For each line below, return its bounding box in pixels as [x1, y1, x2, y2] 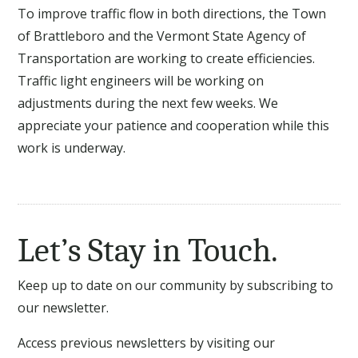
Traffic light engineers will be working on [18, 71, 265, 89]
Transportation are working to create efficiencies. [18, 49, 316, 67]
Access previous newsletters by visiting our [18, 334, 276, 352]
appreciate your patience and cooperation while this [18, 116, 330, 134]
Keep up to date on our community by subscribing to [18, 276, 334, 295]
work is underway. [18, 138, 126, 157]
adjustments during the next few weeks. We [18, 93, 279, 112]
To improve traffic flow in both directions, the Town [18, 4, 327, 22]
